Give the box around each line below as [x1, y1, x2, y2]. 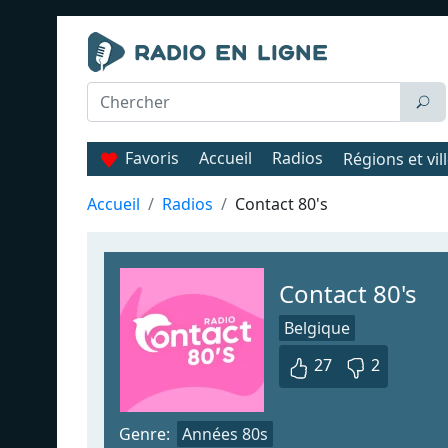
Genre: [119, 422, 170, 445]
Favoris [125, 147, 179, 169]
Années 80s [182, 422, 268, 445]
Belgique [284, 317, 350, 339]
